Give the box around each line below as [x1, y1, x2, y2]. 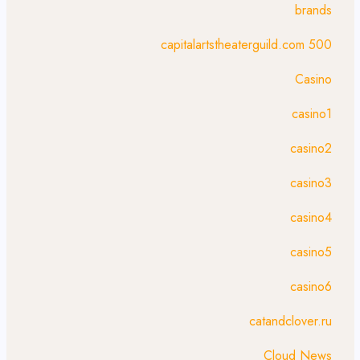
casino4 [290, 208, 332, 227]
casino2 [290, 139, 332, 157]
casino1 [292, 104, 332, 123]
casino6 [290, 277, 332, 296]
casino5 [290, 243, 332, 261]
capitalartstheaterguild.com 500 [161, 35, 332, 54]
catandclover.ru [249, 312, 332, 330]
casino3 [290, 174, 332, 192]
